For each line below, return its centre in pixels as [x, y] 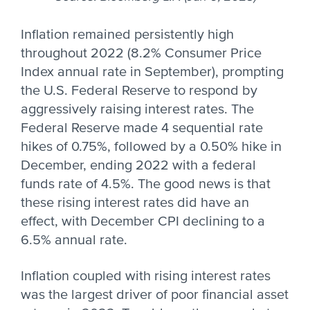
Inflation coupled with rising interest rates [146, 276]
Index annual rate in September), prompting [152, 72]
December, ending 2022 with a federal [138, 165]
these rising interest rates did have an [135, 203]
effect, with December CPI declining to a [143, 221]
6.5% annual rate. [74, 240]
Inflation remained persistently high [127, 35]
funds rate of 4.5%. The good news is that [146, 184]
